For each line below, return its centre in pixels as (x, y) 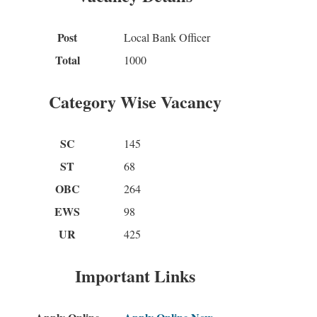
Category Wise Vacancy (135, 102)
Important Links (135, 276)
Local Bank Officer (167, 38)
